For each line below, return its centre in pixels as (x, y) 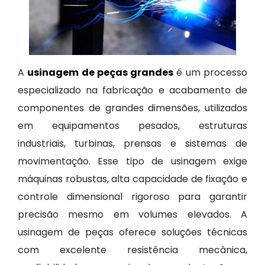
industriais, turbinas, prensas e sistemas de (132, 143)
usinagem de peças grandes (101, 72)
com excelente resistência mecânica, (132, 250)
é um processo (211, 72)
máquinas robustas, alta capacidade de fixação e (132, 179)
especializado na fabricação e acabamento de (132, 90)
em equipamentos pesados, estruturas (132, 126)
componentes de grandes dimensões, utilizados (132, 108)
